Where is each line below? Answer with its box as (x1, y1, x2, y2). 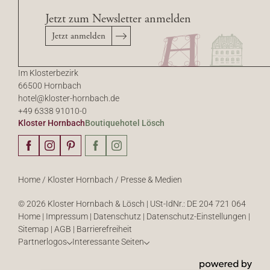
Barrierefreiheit (77, 224, 132, 234)
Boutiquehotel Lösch (85, 118, 165, 128)
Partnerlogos (18, 237, 67, 247)
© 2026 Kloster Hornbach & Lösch (18, 199, 146, 209)
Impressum (46, 212, 90, 222)
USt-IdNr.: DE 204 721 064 (150, 199, 246, 209)
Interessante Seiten (72, 237, 144, 247)
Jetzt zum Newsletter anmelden (45, 11, 191, 27)
